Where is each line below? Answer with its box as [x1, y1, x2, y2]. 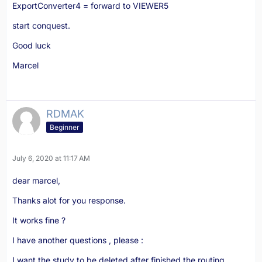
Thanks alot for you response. [12, 195, 126, 205]
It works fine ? [12, 215, 65, 225]
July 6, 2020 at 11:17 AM [12, 154, 90, 163]
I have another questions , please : [12, 235, 143, 245]
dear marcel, [12, 175, 60, 185]
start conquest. [12, 20, 70, 30]
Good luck [12, 40, 51, 50]
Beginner [50, 122, 80, 132]
